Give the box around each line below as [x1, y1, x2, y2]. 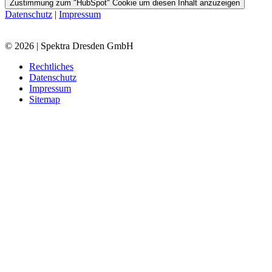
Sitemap [29, 94, 60, 105]
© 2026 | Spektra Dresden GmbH [5, 41, 134, 52]
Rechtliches [29, 61, 73, 72]
